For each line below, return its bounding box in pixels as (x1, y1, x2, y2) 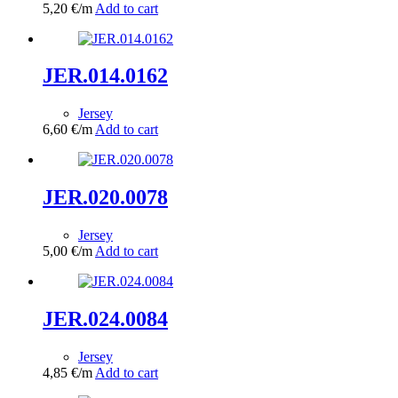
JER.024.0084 (43, 307, 168, 331)
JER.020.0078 (43, 186, 168, 210)
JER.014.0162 (43, 64, 168, 88)
